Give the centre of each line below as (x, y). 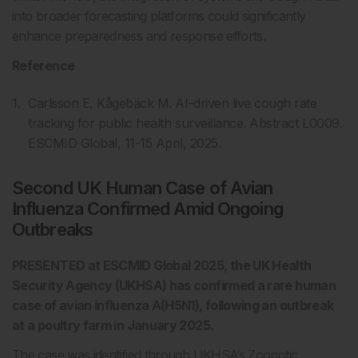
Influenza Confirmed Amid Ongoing (147, 209)
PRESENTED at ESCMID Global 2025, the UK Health (162, 265)
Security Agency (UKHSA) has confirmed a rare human (174, 285)
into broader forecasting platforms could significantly (159, 16)
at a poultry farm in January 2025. (113, 325)
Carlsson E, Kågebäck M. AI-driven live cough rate (173, 103)
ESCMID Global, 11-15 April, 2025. (125, 143)
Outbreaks (53, 229)
